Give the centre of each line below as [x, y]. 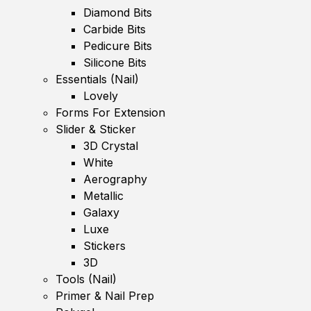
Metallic [103, 196]
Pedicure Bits [118, 46]
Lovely [101, 96]
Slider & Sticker [96, 129]
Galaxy [101, 212]
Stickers [104, 246]
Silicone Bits [115, 62]
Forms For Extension [110, 112]
